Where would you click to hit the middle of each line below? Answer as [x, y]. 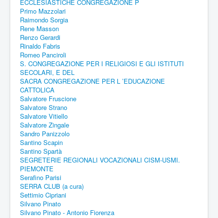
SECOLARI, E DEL [47, 72]
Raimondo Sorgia [44, 19]
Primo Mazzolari [43, 11]
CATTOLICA [37, 90]
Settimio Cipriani [43, 195]
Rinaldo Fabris [40, 46]
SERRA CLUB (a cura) [52, 186]
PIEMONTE [37, 168]
